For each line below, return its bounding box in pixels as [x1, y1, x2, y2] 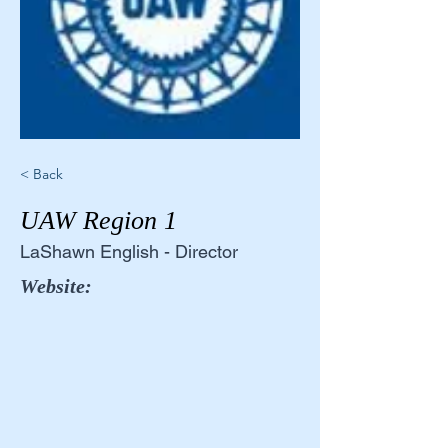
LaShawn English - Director [20, 241, 238, 262]
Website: [20, 275, 92, 297]
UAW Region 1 [20, 206, 177, 235]
